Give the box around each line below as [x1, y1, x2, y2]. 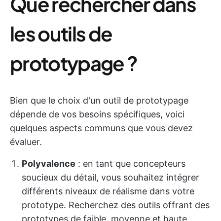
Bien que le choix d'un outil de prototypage [10, 95, 188, 106]
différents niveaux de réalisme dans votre [22, 186, 194, 196]
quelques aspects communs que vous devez [10, 123, 193, 133]
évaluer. [10, 137, 42, 147]
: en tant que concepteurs [75, 158, 185, 169]
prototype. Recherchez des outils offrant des [22, 200, 210, 210]
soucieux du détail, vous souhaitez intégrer [22, 172, 199, 183]
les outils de [10, 21, 112, 46]
